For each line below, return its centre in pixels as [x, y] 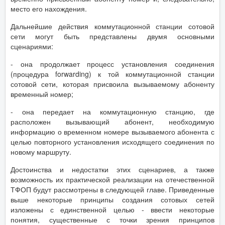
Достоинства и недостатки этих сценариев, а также [113, 169]
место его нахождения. [49, 8]
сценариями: [32, 46]
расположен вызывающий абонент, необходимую [113, 121]
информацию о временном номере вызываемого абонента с [113, 131]
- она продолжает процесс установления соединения [113, 64]
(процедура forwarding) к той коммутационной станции [113, 74]
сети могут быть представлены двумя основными [113, 36]
